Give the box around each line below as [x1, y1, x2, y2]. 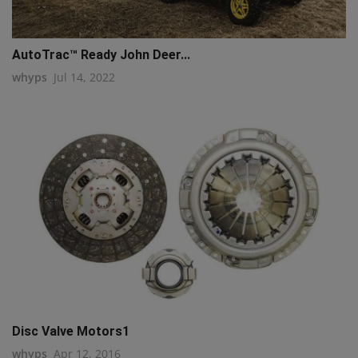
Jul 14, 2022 [54, 70, 115, 86]
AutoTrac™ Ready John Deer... [12, 47, 190, 63]
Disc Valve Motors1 [12, 324, 129, 340]
